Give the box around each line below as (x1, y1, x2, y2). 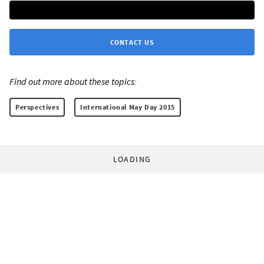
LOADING (113, 154, 151, 165)
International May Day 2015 (80, 103, 175, 112)
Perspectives (15, 103, 60, 112)
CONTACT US (110, 38, 154, 47)
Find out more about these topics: (9, 75, 137, 88)
